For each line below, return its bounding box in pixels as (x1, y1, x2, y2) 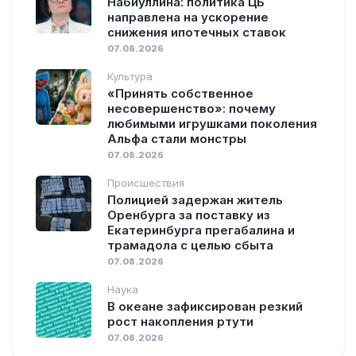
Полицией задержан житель (107, 192, 283, 207)
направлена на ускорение (107, 9, 269, 25)
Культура (107, 69, 153, 83)
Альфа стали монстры (107, 130, 246, 146)
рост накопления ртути (107, 313, 253, 329)
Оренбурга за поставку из (107, 207, 270, 222)
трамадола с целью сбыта (107, 237, 273, 253)
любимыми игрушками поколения (107, 115, 317, 131)
